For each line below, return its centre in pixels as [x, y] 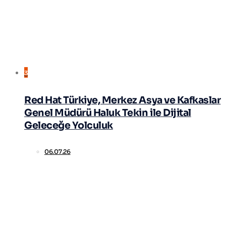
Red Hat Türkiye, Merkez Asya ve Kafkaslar [123, 100]
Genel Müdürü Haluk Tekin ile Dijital [108, 113]
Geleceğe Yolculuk [69, 126]
